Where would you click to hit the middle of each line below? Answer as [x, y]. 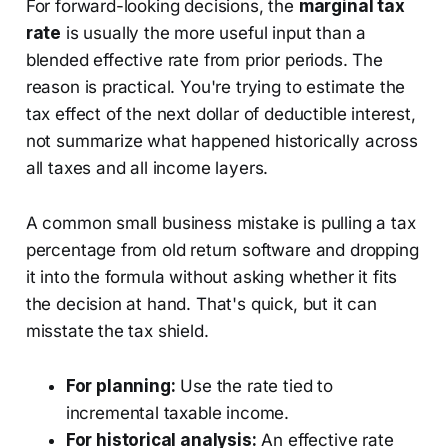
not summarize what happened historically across [221, 141]
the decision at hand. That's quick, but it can [201, 304]
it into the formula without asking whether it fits [211, 277]
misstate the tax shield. [117, 331]
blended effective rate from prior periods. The [204, 60]
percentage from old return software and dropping [222, 250]
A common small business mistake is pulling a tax [220, 223]
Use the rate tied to [254, 386]
